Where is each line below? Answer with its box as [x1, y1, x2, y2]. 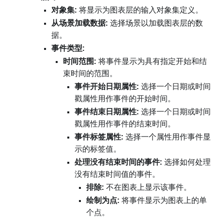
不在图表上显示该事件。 [104, 184, 191, 192]
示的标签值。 [75, 145, 121, 154]
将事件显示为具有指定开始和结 [96, 58, 207, 66]
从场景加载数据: [51, 19, 108, 28]
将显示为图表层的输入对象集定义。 [77, 6, 203, 15]
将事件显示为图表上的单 [120, 197, 207, 205]
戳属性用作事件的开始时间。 [75, 95, 175, 103]
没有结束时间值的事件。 [75, 170, 160, 179]
